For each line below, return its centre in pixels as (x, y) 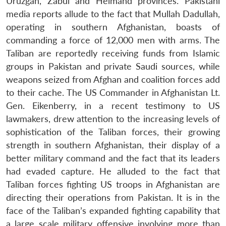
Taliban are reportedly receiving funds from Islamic (113, 53)
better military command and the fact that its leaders (113, 158)
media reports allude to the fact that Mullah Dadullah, (113, 14)
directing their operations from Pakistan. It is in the (113, 197)
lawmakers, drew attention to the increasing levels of (113, 119)
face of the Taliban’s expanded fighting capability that (113, 210)
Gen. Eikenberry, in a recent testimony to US (113, 105)
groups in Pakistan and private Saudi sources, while (113, 66)
